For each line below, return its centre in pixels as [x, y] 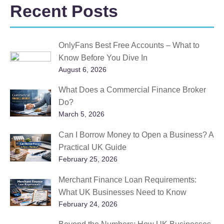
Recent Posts [64, 11]
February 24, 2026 [88, 204]
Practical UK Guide [92, 147]
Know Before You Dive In [103, 57]
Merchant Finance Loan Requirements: [127, 179]
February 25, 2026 [88, 159]
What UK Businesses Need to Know [122, 192]
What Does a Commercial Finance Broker [132, 90]
